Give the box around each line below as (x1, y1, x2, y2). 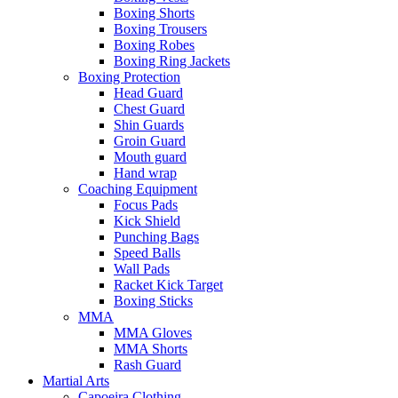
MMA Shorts (114, 340, 187, 356)
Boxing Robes (114, 36, 195, 52)
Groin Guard (114, 132, 186, 148)
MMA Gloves (114, 324, 192, 340)
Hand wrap (114, 164, 177, 180)
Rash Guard (114, 356, 181, 372)
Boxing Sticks (114, 292, 193, 308)
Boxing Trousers (114, 20, 207, 36)
